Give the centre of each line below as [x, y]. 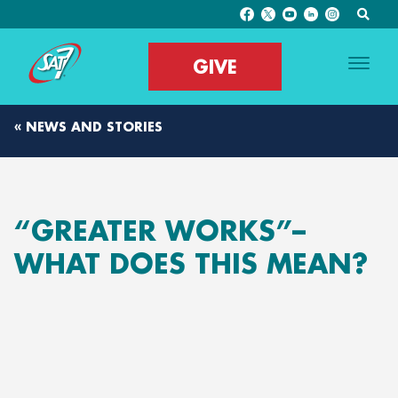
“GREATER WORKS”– [160, 231]
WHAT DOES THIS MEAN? [191, 263]
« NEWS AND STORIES [88, 127]
